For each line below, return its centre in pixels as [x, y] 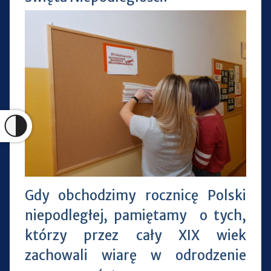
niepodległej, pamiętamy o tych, [135, 215]
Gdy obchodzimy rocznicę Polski [135, 195]
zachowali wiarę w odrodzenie [135, 255]
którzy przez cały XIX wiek [135, 235]
